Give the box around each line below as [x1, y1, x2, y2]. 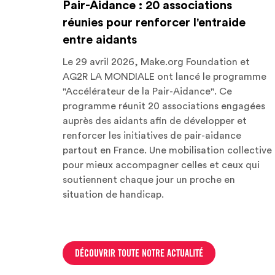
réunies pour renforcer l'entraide [63, 16, 246, 29]
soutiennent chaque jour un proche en [63, 174, 235, 185]
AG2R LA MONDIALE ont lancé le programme [63, 71, 266, 82]
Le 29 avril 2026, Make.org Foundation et [63, 56, 250, 67]
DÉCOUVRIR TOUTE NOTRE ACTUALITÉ [75, 249, 203, 259]
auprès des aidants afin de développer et [63, 115, 247, 126]
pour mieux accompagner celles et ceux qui [63, 160, 260, 170]
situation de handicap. [63, 189, 164, 199]
